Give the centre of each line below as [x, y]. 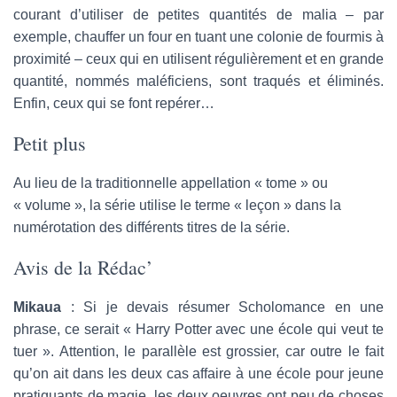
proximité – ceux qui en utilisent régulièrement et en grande [198, 58]
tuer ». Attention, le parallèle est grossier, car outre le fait [198, 351]
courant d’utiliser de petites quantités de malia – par [198, 14]
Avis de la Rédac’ [83, 267]
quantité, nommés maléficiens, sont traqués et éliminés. [198, 81]
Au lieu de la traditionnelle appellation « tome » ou [171, 183]
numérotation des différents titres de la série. [152, 227]
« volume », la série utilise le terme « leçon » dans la [177, 205]
